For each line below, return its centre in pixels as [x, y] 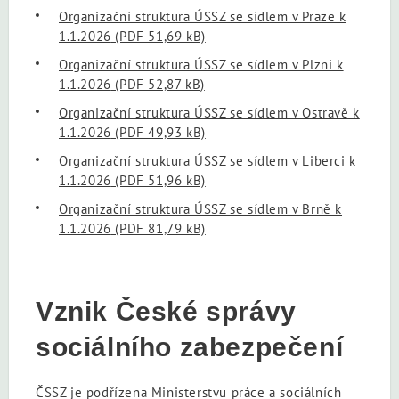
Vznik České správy [166, 311]
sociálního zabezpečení [190, 346]
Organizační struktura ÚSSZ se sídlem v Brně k [201, 208]
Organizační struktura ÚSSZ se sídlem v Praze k [203, 16]
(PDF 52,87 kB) [158, 84]
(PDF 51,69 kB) [158, 36]
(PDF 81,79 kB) [158, 228]
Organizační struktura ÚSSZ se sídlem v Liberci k [208, 160]
